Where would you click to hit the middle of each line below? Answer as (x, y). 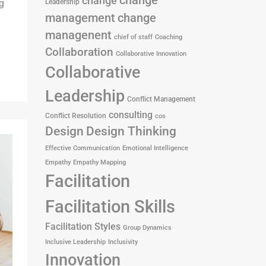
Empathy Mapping (99, 162)
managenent (78, 35)
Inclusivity (123, 242)
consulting (131, 115)
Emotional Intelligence (155, 148)
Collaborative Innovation (151, 54)
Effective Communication (83, 148)
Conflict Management (161, 99)
